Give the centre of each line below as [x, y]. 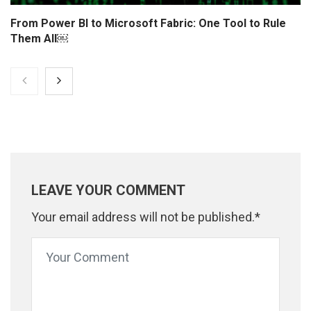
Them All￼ [39, 39]
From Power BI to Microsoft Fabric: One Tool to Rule [148, 24]
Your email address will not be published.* [146, 217]
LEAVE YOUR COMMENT [108, 191]
